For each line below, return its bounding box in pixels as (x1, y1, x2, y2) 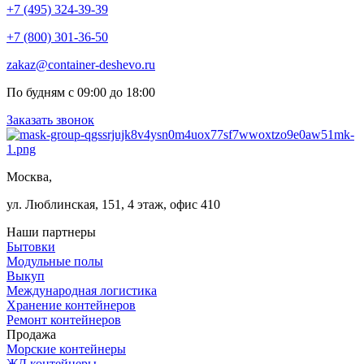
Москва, (6, 169, 52, 184)
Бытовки (6, 239, 55, 253)
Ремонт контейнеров (6, 312, 121, 327)
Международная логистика (6, 283, 157, 297)
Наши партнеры (6, 224, 96, 239)
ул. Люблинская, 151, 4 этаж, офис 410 (6, 197, 220, 211)
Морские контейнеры (6, 341, 126, 356)
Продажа (6, 327, 56, 341)
